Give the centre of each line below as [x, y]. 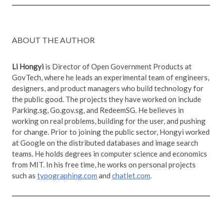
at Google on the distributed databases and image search [105, 143]
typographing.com [67, 176]
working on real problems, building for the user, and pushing [109, 121]
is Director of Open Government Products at [118, 67]
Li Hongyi [28, 67]
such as [25, 176]
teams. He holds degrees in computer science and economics [110, 154]
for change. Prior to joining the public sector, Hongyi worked [111, 132]
